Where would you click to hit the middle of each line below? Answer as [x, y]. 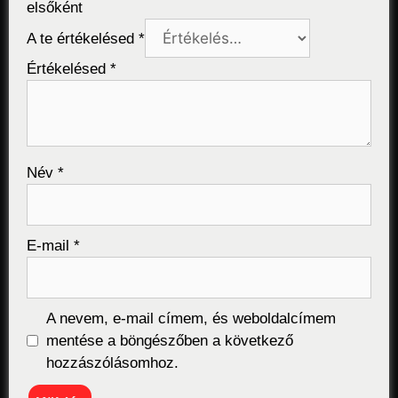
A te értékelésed [83, 39]
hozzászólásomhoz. [112, 363]
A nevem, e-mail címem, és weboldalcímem [191, 319]
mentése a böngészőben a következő [169, 341]
